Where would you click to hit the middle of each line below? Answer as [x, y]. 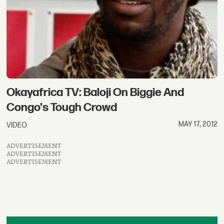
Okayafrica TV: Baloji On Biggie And [95, 93]
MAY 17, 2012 [198, 124]
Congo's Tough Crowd [62, 108]
